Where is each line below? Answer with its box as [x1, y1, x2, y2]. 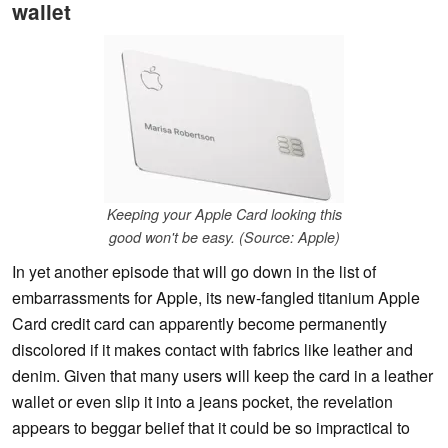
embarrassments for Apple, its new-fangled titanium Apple [12, 286, 420, 310]
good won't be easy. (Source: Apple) [108, 227, 340, 248]
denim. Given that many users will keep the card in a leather [12, 364, 433, 388]
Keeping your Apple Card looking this [106, 204, 342, 225]
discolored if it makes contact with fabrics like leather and [12, 338, 413, 362]
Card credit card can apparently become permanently [12, 312, 387, 336]
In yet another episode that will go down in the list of [12, 260, 376, 284]
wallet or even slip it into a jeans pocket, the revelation [12, 390, 393, 414]
